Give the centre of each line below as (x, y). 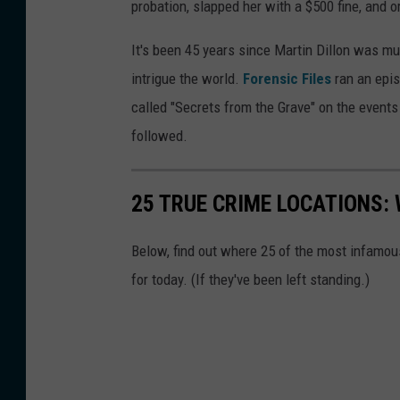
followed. (159, 136)
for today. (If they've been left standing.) (250, 280)
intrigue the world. (187, 79)
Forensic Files (287, 79)
